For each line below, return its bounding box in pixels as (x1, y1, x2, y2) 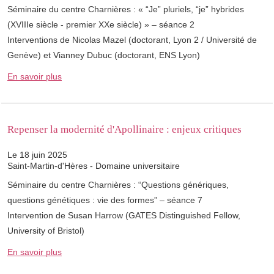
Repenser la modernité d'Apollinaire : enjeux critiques (7, 124, 242, 136)
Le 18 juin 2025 (7, 150, 67, 160)
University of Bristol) (7, 226, 84, 236)
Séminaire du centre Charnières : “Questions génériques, (7, 180, 229, 190)
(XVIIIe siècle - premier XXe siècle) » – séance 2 (7, 20, 194, 30)
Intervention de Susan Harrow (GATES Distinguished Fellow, (7, 210, 240, 221)
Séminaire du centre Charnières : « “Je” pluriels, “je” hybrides (7, 4, 244, 15)
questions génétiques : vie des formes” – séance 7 (7, 195, 202, 206)
